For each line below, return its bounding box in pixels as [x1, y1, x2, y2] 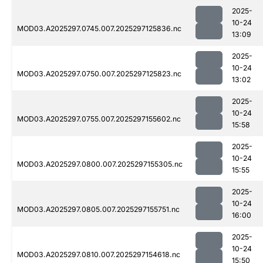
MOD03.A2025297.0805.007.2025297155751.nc [17, 205, 180, 214]
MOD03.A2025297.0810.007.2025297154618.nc [17, 250, 180, 259]
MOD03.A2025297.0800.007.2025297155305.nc [17, 160, 183, 169]
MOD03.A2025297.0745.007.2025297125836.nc [17, 24, 181, 33]
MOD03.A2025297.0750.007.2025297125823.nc [17, 69, 181, 79]
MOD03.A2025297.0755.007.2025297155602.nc [17, 114, 181, 124]
